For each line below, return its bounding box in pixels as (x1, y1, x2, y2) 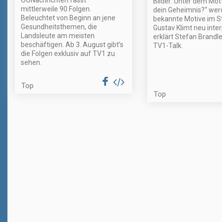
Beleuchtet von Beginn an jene (21, 13, 115, 22)
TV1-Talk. (153, 41, 183, 50)
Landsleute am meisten (21, 31, 95, 40)
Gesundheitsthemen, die (21, 22, 97, 31)
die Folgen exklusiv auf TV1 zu (21, 49, 115, 57)
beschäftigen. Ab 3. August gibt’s (21, 40, 123, 49)
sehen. (21, 58, 42, 66)
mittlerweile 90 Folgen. (21, 4, 91, 13)
